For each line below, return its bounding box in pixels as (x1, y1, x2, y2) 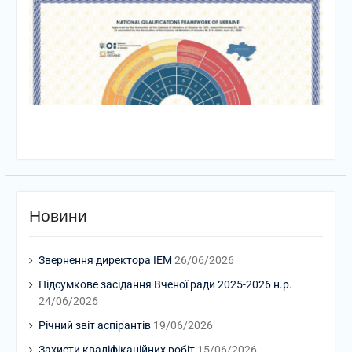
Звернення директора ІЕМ (38, 253, 172, 266)
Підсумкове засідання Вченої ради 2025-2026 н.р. (38, 277, 292, 291)
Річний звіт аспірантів (38, 318, 151, 332)
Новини (28, 206, 87, 225)
